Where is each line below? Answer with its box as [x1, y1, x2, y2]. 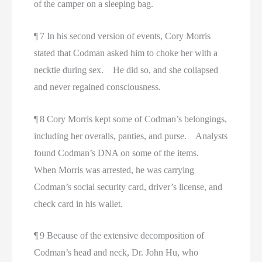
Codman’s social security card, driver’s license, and [34, 181, 223, 192]
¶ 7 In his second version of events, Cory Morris [34, 30, 211, 41]
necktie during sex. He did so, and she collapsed [34, 64, 219, 75]
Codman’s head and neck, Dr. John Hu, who [34, 247, 199, 258]
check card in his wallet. [34, 198, 123, 209]
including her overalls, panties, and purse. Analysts [34, 130, 228, 141]
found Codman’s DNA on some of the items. [34, 147, 206, 158]
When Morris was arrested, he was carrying [34, 164, 195, 175]
